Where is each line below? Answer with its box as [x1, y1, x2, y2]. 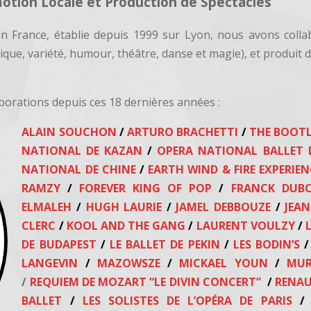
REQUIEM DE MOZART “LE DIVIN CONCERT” [26, 274, 264, 289]
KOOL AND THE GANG [63, 218, 189, 233]
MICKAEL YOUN [172, 255, 276, 271]
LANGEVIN [22, 255, 85, 271]
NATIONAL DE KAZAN [22, 143, 143, 158]
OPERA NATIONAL [157, 143, 258, 158]
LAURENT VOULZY [193, 218, 298, 233]
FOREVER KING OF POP [72, 180, 219, 196]
